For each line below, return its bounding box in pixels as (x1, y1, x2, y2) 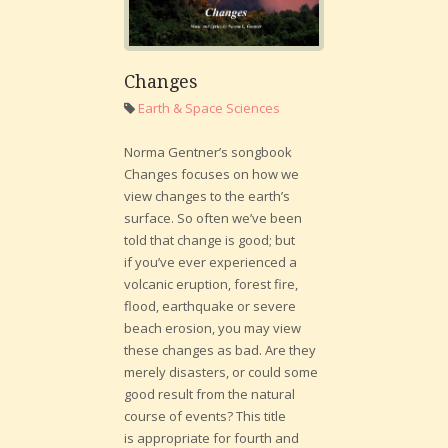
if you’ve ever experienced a (124, 253, 297, 272)
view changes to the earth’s (124, 187, 290, 206)
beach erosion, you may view (124, 319, 301, 338)
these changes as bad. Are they (124, 341, 316, 360)
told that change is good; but (124, 231, 295, 250)
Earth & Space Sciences (138, 99, 280, 118)
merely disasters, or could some (124, 363, 318, 382)
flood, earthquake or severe (124, 297, 296, 316)
